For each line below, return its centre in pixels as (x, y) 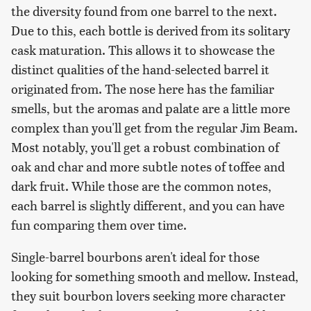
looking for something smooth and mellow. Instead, (155, 276)
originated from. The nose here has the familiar (143, 89)
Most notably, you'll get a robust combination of (145, 147)
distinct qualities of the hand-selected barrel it (140, 69)
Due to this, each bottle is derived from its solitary (151, 31)
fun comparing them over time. (100, 225)
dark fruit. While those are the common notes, (141, 186)
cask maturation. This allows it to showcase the (143, 50)
